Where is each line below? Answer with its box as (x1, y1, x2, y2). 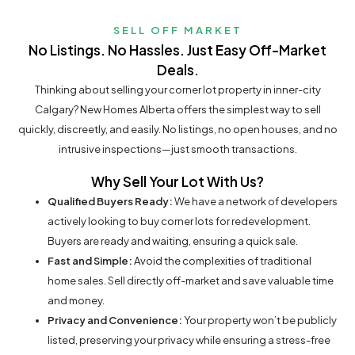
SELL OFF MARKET (113, 24, 242, 37)
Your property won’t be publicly (182, 314, 337, 327)
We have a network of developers (173, 195, 338, 208)
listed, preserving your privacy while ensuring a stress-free (48, 334, 330, 347)
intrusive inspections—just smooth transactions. (58, 143, 297, 156)
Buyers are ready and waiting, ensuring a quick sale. (48, 235, 298, 248)
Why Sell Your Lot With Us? (91, 173, 264, 191)
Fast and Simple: (48, 254, 132, 268)
